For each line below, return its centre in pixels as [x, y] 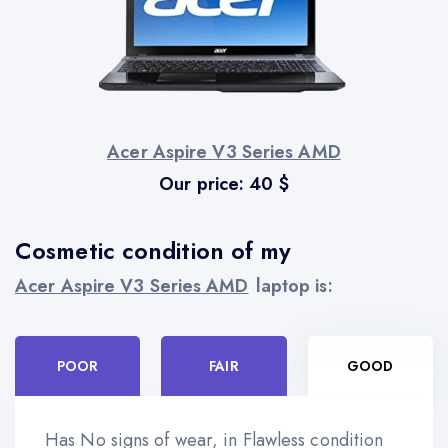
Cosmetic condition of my [153, 250]
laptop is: [294, 285]
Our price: [204, 183]
